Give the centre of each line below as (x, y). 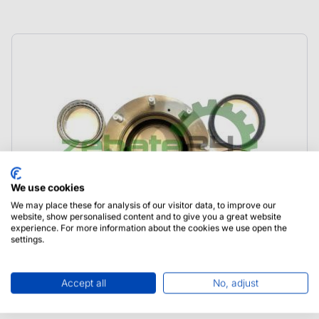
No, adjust (236, 283)
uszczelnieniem (63, 300)
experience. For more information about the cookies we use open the (149, 228)
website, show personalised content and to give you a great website (146, 216)
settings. (27, 239)
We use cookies (48, 187)
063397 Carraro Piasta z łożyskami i (122, 282)
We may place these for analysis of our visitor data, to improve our (143, 205)
